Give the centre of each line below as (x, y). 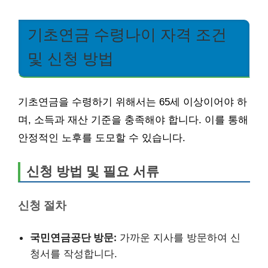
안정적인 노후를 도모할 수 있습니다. (102, 138)
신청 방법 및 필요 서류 (93, 171)
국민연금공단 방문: (73, 237)
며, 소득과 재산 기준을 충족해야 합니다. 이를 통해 (133, 120)
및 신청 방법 (71, 59)
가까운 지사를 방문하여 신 (179, 237)
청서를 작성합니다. (74, 253)
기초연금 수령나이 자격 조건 (127, 35)
